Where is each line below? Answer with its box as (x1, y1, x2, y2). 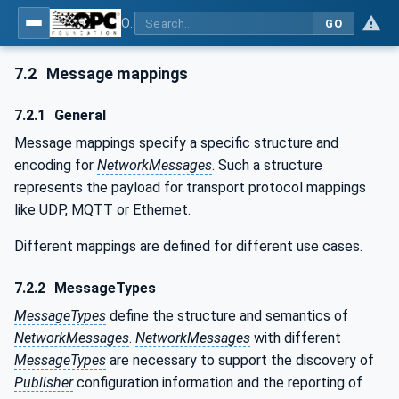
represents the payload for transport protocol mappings (14, 178, 366, 196)
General (51, 106, 107, 124)
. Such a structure (212, 156, 322, 174)
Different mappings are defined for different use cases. (14, 237, 362, 255)
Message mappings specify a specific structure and (14, 134, 338, 151)
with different (250, 330, 341, 347)
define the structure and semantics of (106, 307, 348, 325)
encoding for (14, 156, 97, 174)
